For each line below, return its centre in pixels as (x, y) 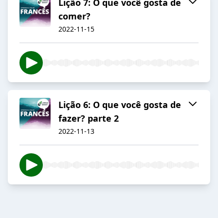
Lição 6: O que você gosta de (120, 105)
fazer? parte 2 (89, 118)
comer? (74, 16)
